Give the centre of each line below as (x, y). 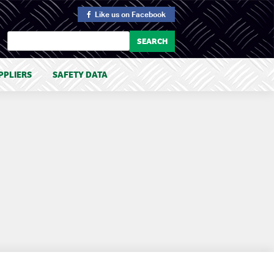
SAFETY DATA (80, 75)
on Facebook (143, 14)
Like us (107, 14)
